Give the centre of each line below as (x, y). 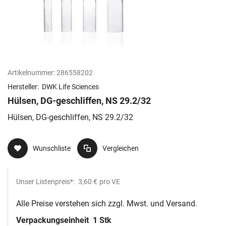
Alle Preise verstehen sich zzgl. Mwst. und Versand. (107, 204)
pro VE (110, 182)
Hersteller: (24, 87)
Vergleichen (121, 149)
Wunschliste (52, 149)
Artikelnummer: (31, 73)
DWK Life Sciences (70, 87)
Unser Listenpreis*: (46, 182)
